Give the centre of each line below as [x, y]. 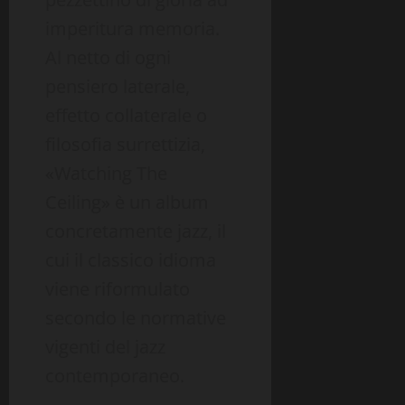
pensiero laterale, [118, 87]
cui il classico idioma [131, 260]
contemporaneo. [115, 376]
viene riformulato [118, 289]
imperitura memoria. [132, 29]
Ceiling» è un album [127, 202]
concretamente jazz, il [136, 231]
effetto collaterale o [126, 116]
